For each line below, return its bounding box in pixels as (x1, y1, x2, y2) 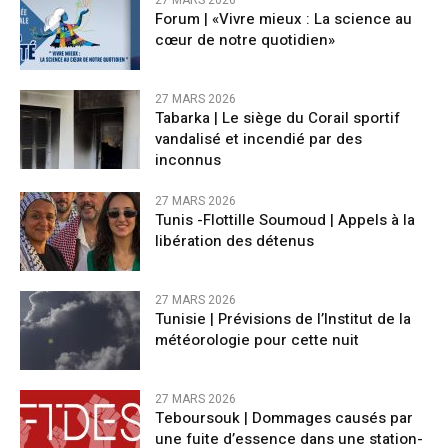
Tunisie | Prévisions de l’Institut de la (155, 307, 411, 330)
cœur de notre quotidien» (155, 28, 335, 51)
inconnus (155, 148, 221, 171)
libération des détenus (155, 229, 314, 252)
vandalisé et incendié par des (155, 127, 362, 150)
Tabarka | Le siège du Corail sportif (155, 106, 400, 129)
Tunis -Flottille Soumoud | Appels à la (155, 208, 415, 231)
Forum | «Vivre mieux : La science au (155, 7, 412, 30)
